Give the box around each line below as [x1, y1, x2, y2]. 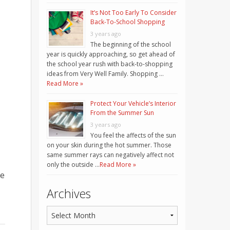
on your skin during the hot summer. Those [47, 140, 171, 149]
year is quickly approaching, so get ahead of [47, 49, 175, 59]
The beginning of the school [90, 40, 171, 49]
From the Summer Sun [90, 108, 154, 117]
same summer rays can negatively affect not [47, 150, 174, 159]
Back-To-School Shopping [90, 17, 165, 26]
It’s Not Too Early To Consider [90, 8, 177, 17]
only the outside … [47, 160, 100, 169]
